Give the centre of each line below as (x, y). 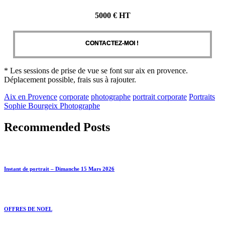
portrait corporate (160, 97)
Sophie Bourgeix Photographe (52, 106)
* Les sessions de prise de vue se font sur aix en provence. (96, 71)
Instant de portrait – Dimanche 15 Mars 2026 (59, 169)
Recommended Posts (57, 127)
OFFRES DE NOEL (28, 209)
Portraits (202, 97)
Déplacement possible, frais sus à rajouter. (71, 80)
